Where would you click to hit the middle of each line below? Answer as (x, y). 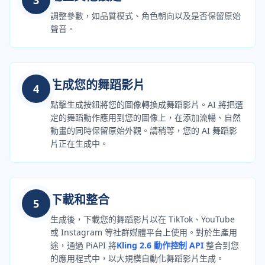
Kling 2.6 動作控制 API (160, 245)
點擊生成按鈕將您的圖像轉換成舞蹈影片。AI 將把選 (147, 104)
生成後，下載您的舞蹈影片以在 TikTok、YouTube (143, 219)
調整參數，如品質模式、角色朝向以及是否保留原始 (146, 15)
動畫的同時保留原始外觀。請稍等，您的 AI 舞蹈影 (144, 130)
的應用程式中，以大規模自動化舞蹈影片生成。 (137, 258)
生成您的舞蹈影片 (98, 85)
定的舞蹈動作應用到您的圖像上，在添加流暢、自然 (146, 117)
